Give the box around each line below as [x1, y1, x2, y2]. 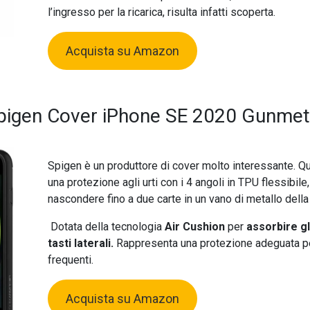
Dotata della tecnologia [47, 219, 162, 233]
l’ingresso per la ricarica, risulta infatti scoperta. [47, 6, 275, 19]
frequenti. [47, 253, 93, 266]
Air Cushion [161, 219, 228, 233]
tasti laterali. [47, 236, 116, 250]
